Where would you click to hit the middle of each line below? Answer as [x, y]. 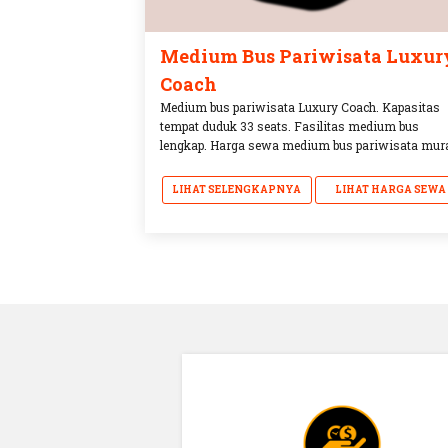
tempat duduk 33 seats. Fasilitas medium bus [290, 125]
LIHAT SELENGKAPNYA [237, 189]
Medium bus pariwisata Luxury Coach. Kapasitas [300, 106]
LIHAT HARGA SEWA [390, 189]
